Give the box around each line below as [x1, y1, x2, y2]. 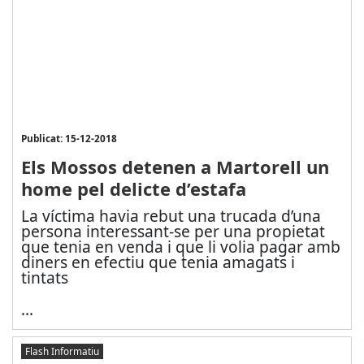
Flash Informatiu [24, 344, 99, 357]
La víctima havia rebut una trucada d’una [20, 205, 321, 227]
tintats [20, 266, 68, 288]
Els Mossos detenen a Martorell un [20, 154, 329, 179]
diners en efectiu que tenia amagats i [20, 251, 295, 273]
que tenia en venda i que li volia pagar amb [20, 236, 340, 258]
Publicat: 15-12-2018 [20, 132, 117, 145]
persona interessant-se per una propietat [20, 220, 325, 242]
